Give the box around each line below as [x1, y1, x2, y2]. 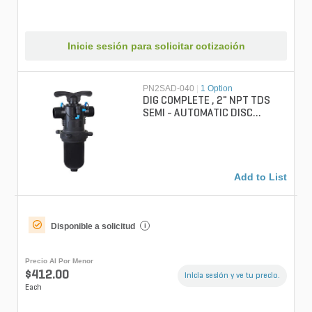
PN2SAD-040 [143, 83, 195, 93]
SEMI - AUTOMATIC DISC [143, 107, 253, 119]
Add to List [234, 171, 287, 182]
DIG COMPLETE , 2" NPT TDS [143, 95, 271, 107]
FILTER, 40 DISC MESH [178, 120, 244, 132]
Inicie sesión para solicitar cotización [67, 40, 245, 52]
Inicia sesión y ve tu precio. [185, 271, 280, 280]
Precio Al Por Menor [25, 256, 93, 265]
